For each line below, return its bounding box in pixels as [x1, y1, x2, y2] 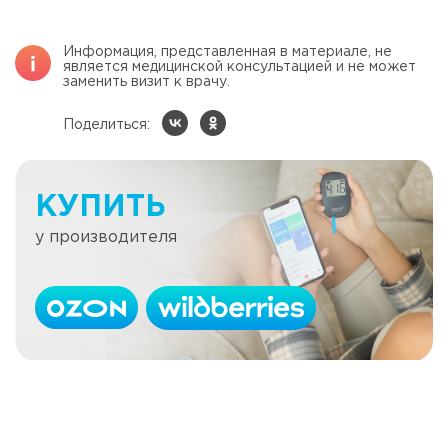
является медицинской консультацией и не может [63, 61, 416, 74]
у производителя [35, 229, 177, 245]
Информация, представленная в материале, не [63, 46, 392, 59]
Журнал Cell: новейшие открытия [35, 394, 353, 411]
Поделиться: [63, 118, 150, 131]
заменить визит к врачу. [63, 76, 230, 89]
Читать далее [161, 410, 287, 433]
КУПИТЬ [35, 193, 166, 221]
